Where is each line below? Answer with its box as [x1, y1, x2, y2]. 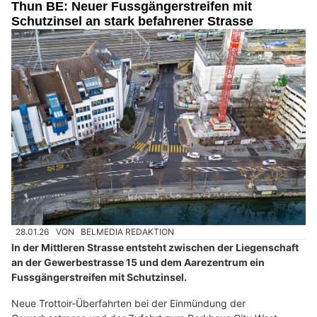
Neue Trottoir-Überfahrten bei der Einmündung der [11, 296, 246, 309]
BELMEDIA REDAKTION [81, 226, 175, 238]
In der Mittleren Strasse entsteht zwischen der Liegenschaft [11, 241, 299, 253]
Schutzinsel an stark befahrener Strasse [11, 13, 253, 28]
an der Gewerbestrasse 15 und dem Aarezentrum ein [11, 255, 265, 268]
